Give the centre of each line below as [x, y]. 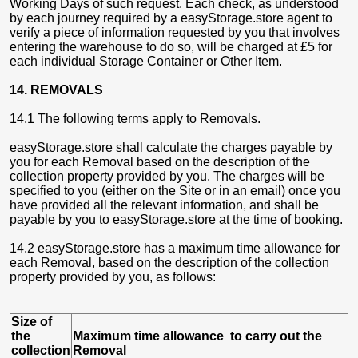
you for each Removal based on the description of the [160, 162]
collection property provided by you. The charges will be [167, 176]
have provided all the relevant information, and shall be [164, 205]
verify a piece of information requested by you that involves [175, 32]
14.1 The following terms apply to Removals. [135, 119]
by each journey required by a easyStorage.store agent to [171, 18]
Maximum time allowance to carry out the [197, 336]
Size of [32, 322]
